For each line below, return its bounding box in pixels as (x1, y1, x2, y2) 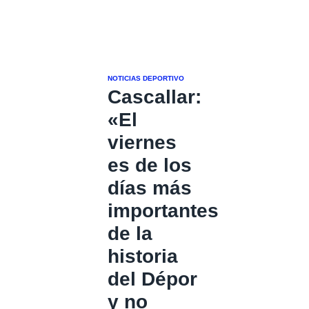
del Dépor (108, 268, 197, 290)
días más (108, 177, 192, 199)
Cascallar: (108, 86, 201, 108)
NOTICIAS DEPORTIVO (108, 74, 184, 82)
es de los (108, 154, 192, 176)
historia (108, 245, 178, 267)
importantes (108, 199, 219, 221)
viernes (108, 131, 177, 153)
